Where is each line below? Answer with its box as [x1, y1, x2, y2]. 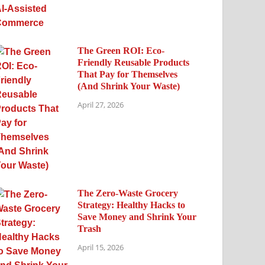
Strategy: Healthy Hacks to [77, 199, 186, 210]
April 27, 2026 [77, 99, 124, 111]
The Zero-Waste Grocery [77, 188, 179, 198]
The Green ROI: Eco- [77, 45, 165, 56]
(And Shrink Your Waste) [77, 80, 180, 91]
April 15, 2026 [77, 242, 124, 253]
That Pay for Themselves [77, 69, 178, 79]
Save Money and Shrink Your [77, 211, 197, 222]
